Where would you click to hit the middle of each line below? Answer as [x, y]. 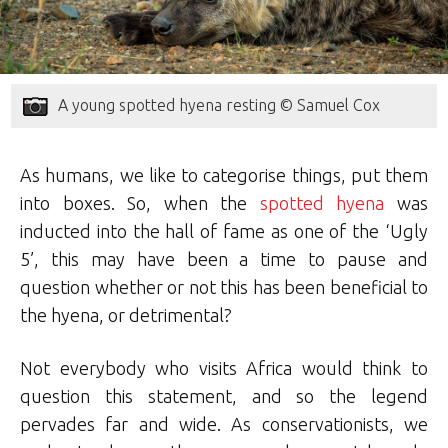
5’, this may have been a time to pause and [224, 259]
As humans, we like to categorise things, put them [224, 175]
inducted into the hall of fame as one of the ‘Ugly [224, 231]
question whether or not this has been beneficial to [224, 287]
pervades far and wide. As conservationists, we [224, 424]
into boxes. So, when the [140, 203]
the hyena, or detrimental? [126, 315]
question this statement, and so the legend [224, 396]
